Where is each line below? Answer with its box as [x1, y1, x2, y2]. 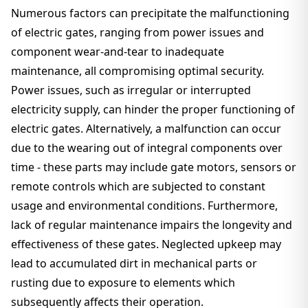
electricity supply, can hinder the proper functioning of [11, 102, 295, 117]
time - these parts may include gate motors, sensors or [11, 159, 296, 175]
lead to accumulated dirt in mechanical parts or [11, 256, 257, 271]
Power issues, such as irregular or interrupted [11, 82, 251, 98]
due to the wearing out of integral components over [11, 140, 283, 155]
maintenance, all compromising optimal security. [11, 63, 264, 78]
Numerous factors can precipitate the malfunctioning [11, 5, 289, 21]
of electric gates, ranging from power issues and [11, 25, 264, 40]
